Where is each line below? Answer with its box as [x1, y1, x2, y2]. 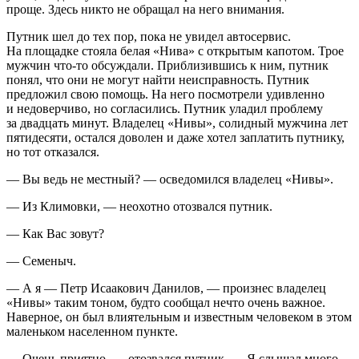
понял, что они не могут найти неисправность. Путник [6, 73, 309, 87]
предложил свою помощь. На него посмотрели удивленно [6, 87, 325, 102]
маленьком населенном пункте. [6, 325, 178, 339]
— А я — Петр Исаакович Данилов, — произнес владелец [6, 281, 326, 296]
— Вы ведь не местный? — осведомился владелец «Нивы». [6, 172, 333, 187]
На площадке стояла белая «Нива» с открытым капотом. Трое [6, 44, 344, 58]
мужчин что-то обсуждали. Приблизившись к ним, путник [6, 58, 329, 73]
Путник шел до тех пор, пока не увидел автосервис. [6, 30, 291, 44]
